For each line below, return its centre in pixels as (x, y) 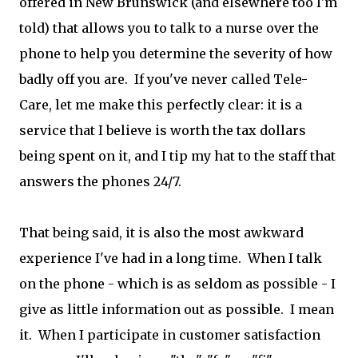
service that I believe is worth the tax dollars (163, 130)
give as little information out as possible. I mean (177, 309)
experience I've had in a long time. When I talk (171, 258)
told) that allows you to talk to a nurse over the (169, 28)
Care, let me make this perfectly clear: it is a (161, 105)
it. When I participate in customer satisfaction (170, 335)
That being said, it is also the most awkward (161, 233)
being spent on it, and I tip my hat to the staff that (177, 156)
